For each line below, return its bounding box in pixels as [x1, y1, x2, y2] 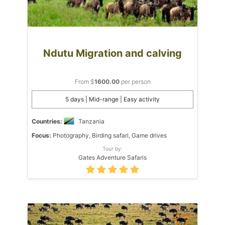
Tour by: [102, 145, 123, 152]
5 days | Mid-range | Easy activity [65, 95, 160, 103]
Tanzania [78, 117, 104, 125]
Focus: [32, 131, 51, 139]
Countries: [32, 117, 62, 125]
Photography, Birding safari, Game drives [51, 131, 167, 139]
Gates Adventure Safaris [78, 153, 147, 161]
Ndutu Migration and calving [43, 47, 182, 59]
